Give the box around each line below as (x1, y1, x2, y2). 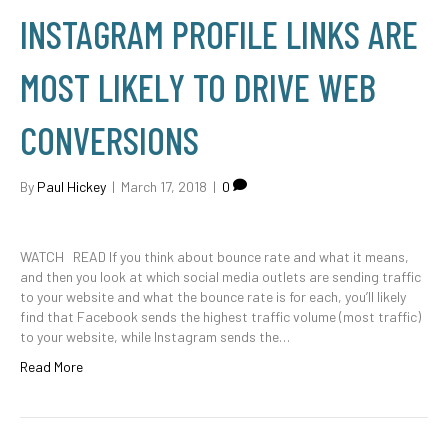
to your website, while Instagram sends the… (20, 328, 290, 345)
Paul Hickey (37, 178, 106, 195)
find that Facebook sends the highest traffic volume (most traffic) (20, 308, 421, 325)
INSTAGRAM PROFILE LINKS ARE (20, 11, 418, 57)
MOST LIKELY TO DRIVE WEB (20, 64, 376, 110)
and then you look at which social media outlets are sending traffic (20, 268, 421, 285)
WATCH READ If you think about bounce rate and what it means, (20, 248, 409, 265)
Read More (20, 358, 83, 375)
